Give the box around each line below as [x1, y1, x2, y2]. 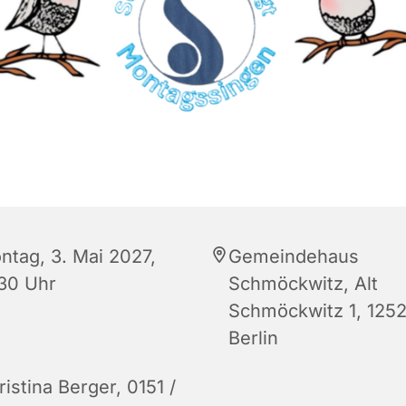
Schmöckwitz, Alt [228, 272, 378, 295]
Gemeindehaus [228, 245, 359, 267]
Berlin [228, 326, 278, 349]
